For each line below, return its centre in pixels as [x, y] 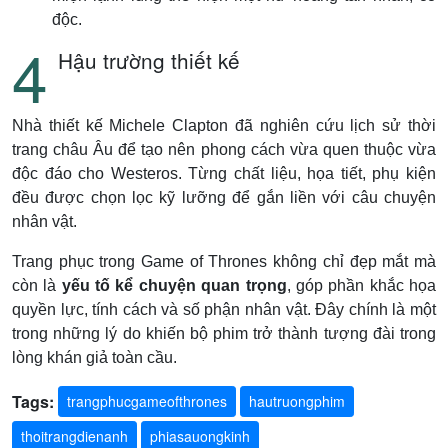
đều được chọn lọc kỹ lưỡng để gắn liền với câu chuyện [224, 197]
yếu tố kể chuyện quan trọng [174, 285]
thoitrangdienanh [74, 436]
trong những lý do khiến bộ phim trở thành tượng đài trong [224, 333]
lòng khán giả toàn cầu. [94, 357]
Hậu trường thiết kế [149, 60]
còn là [37, 285]
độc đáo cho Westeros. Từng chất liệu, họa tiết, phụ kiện [224, 173]
